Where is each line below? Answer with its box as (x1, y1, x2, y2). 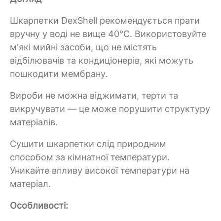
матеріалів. (10, 116, 58, 127)
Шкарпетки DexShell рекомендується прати (10, 15, 200, 26)
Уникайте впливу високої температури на (10, 165, 189, 176)
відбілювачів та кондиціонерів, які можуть (10, 55, 193, 66)
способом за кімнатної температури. (10, 151, 170, 162)
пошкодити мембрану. (10, 68, 108, 79)
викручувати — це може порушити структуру (10, 103, 210, 114)
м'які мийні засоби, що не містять (10, 41, 157, 52)
